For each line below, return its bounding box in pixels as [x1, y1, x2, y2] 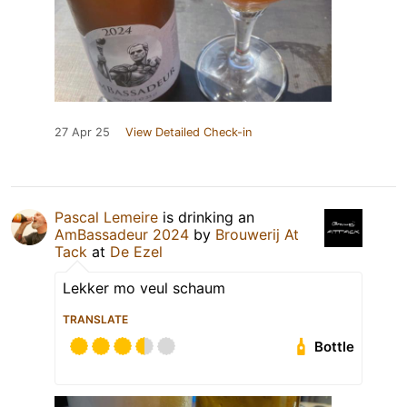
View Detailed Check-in [125, 125, 252, 140]
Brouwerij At [215, 225, 299, 244]
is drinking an [158, 208, 254, 227]
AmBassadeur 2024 [55, 225, 189, 244]
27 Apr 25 [55, 125, 110, 140]
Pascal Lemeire [55, 208, 158, 227]
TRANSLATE [63, 313, 128, 327]
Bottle [314, 338, 355, 356]
